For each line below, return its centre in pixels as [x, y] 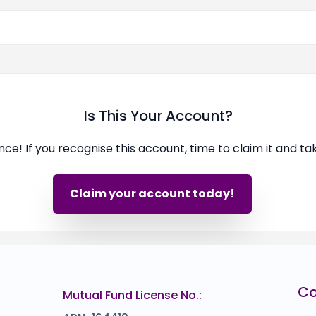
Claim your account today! [152, 193]
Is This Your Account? [158, 115]
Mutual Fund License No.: [133, 295]
